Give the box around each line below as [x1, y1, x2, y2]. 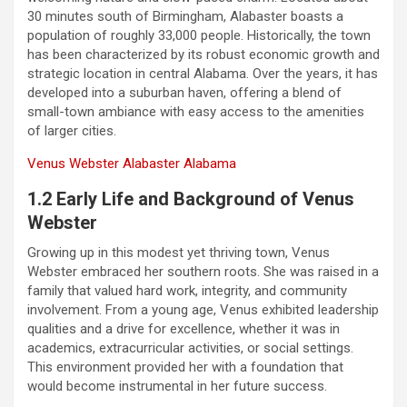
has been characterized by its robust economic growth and [27, 45, 380, 63]
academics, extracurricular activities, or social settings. [27, 339, 353, 356]
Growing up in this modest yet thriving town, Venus [27, 243, 330, 261]
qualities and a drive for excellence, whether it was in [27, 320, 340, 337]
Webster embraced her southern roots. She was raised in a [27, 263, 379, 280]
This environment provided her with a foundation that [27, 358, 343, 375]
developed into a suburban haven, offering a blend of [27, 84, 342, 101]
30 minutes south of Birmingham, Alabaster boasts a [27, 7, 343, 25]
